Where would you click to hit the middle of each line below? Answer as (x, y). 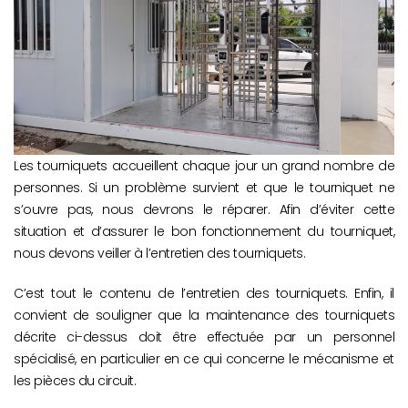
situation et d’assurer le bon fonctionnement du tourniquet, (204, 232)
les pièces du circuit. (75, 381)
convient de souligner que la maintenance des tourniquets (204, 316)
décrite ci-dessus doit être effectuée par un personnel (204, 337)
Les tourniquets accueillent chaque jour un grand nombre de (204, 166)
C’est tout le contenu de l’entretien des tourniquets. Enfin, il (204, 294)
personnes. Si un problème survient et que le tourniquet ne (204, 188)
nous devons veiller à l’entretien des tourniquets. (159, 254)
